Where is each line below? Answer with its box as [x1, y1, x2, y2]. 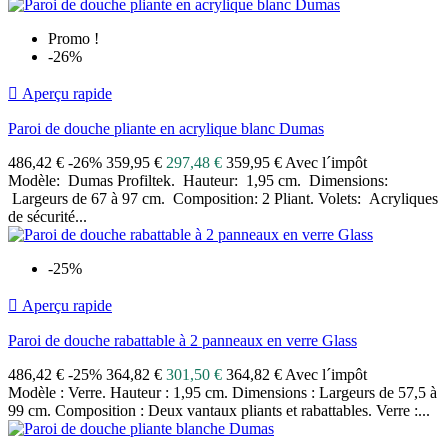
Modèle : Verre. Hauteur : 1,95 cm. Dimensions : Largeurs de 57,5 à [8, 384, 437, 402]
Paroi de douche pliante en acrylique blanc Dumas [8, 120, 324, 138]
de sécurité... [8, 208, 87, 226]
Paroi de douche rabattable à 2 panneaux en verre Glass [8, 332, 357, 350]
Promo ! [48, 30, 99, 48]
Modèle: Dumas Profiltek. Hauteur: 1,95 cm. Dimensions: [8, 172, 388, 190]
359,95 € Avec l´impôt [226, 154, 367, 172]
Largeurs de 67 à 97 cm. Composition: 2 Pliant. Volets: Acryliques [8, 190, 438, 208]
